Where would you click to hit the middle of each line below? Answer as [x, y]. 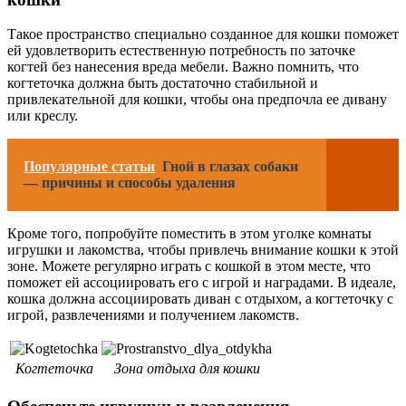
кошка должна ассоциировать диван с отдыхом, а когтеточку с [200, 299]
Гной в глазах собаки [230, 167]
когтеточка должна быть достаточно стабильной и [163, 83]
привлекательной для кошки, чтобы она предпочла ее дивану [197, 100]
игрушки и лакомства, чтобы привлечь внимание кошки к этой [203, 250]
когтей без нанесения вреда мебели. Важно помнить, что [183, 67]
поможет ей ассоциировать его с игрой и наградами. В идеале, [202, 283]
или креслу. [43, 116]
